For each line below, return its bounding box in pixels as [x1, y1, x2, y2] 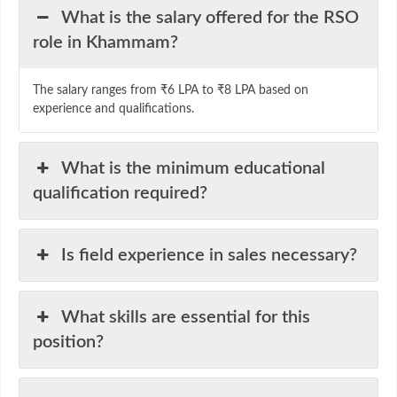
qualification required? [33, 183, 207, 202]
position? [33, 332, 104, 351]
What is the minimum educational [61, 159, 326, 177]
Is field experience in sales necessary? [61, 245, 358, 264]
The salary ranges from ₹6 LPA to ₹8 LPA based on [33, 83, 308, 97]
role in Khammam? [33, 33, 178, 51]
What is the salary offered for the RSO [61, 8, 360, 27]
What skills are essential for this [61, 307, 311, 326]
